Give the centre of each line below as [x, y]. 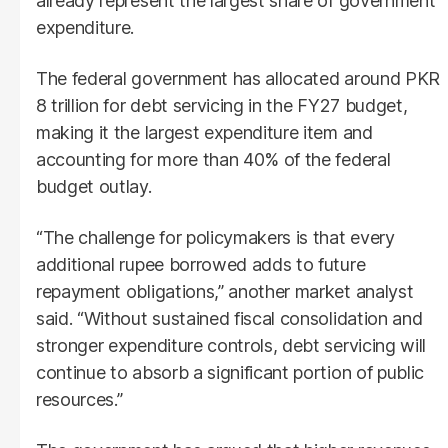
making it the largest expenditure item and [204, 132]
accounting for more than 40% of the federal [213, 159]
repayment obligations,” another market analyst [225, 291]
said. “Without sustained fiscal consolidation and [229, 318]
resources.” [79, 399]
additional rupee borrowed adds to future [201, 264]
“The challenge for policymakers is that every [215, 237]
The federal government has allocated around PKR [238, 78]
